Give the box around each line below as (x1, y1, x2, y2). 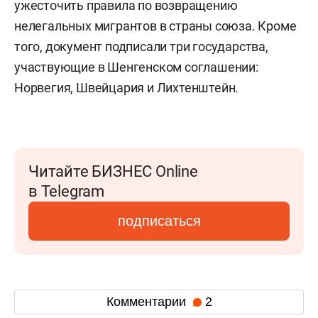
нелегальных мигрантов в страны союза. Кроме (14, 18, 297, 33)
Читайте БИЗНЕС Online (28, 162, 198, 180)
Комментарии (106, 295, 190, 309)
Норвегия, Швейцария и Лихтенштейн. (14, 79, 239, 95)
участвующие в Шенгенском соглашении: (14, 59, 258, 75)
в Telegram (28, 182, 104, 200)
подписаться (117, 212, 201, 229)
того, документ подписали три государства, (14, 38, 268, 54)
